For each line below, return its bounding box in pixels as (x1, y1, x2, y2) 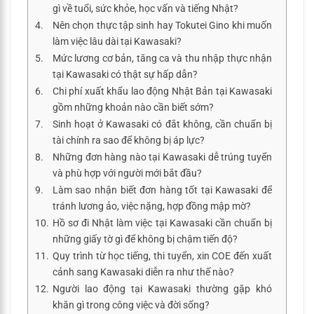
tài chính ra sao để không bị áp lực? (52, 134, 205, 146)
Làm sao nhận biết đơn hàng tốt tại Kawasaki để (52, 184, 272, 196)
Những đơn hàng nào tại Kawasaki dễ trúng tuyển (52, 151, 272, 163)
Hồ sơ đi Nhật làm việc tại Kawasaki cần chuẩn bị (52, 217, 272, 229)
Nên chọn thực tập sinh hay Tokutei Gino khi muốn (52, 19, 272, 32)
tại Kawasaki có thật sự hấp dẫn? (52, 68, 198, 81)
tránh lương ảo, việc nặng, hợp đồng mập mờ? (52, 200, 251, 212)
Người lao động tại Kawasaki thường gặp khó (52, 282, 272, 295)
